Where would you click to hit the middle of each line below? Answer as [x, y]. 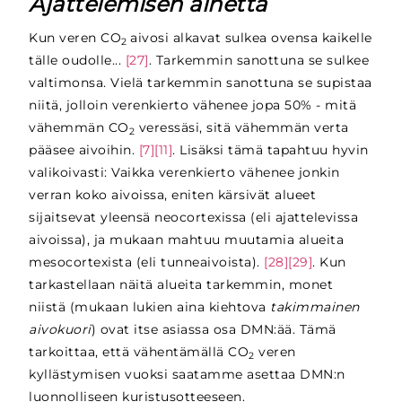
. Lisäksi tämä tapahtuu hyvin [271, 150]
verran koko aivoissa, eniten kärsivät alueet [173, 195]
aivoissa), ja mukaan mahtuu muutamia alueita [187, 240]
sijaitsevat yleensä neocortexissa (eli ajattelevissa [194, 218]
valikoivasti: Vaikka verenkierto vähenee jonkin [184, 173]
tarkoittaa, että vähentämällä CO [139, 352]
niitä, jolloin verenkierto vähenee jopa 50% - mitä [193, 105]
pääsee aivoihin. [84, 150]
